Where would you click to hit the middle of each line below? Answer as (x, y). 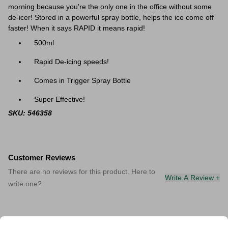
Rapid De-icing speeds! (72, 62)
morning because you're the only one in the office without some (110, 7)
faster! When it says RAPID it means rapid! (77, 28)
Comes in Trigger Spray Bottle (82, 80)
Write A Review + (192, 178)
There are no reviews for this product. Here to (82, 172)
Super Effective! (60, 99)
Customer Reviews (42, 158)
